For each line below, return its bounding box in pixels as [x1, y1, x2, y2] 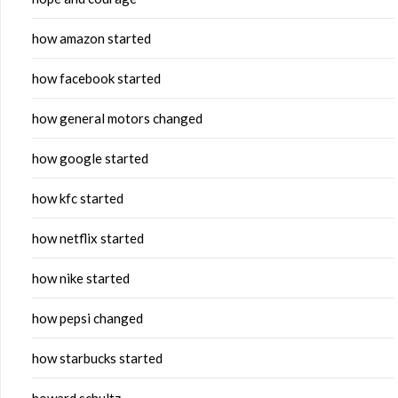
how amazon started [32, 30, 151, 47]
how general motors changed [32, 110, 203, 127]
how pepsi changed [32, 310, 143, 327]
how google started [32, 150, 148, 167]
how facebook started [32, 70, 161, 87]
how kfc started [32, 190, 123, 207]
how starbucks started [32, 350, 163, 367]
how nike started [32, 270, 130, 287]
